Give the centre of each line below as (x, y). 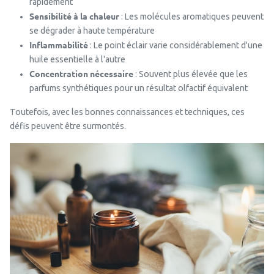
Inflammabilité (59, 45)
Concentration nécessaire (81, 73)
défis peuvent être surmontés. (68, 126)
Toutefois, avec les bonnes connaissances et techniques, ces (127, 112)
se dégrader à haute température (92, 31)
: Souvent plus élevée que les (191, 74)
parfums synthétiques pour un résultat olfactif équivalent (139, 88)
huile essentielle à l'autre (77, 59)
